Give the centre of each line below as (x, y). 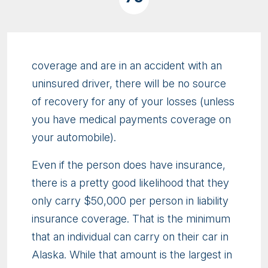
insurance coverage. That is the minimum (131, 218)
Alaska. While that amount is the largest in (132, 254)
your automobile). (74, 137)
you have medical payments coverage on (131, 119)
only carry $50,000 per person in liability (130, 200)
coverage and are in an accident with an (127, 65)
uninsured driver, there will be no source (129, 83)
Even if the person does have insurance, (129, 165)
